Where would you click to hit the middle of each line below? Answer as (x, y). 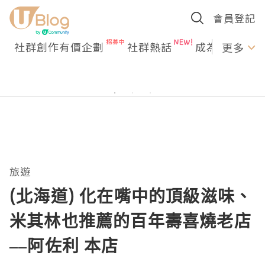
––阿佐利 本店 (64, 245)
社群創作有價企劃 (59, 47)
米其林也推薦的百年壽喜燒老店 (130, 221)
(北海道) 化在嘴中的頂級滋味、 (131, 196)
